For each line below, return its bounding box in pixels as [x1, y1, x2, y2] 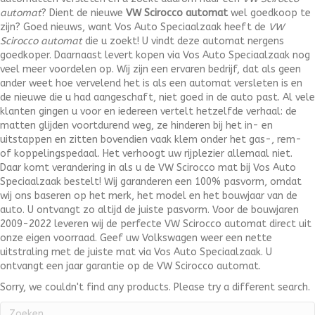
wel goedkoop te [228, 7, 311, 20]
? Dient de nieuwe [41, 7, 126, 20]
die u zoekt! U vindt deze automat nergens [85, 35, 284, 48]
